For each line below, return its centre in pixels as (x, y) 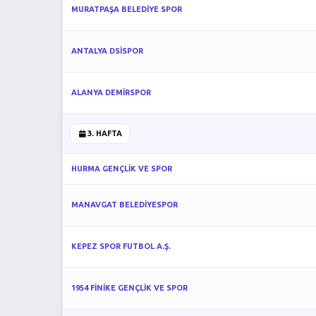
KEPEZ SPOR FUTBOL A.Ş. (121, 246)
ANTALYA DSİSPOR (107, 51)
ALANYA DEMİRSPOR (111, 92)
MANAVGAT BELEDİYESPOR (124, 205)
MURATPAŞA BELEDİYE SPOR (127, 9)
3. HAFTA (104, 133)
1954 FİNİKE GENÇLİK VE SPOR (129, 288)
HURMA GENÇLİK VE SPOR (122, 169)
